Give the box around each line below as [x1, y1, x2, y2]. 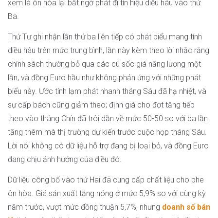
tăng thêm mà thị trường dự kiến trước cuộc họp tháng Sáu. [8, 127, 207, 137]
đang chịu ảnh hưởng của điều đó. [8, 155, 122, 164]
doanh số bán [162, 202, 210, 212]
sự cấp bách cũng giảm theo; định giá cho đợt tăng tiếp [8, 100, 195, 110]
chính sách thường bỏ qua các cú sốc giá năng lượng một [8, 59, 201, 69]
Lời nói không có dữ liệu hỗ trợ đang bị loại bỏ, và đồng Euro [8, 141, 209, 151]
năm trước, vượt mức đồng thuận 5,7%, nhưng [8, 202, 162, 212]
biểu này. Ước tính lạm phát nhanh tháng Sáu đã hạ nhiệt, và [8, 87, 206, 96]
